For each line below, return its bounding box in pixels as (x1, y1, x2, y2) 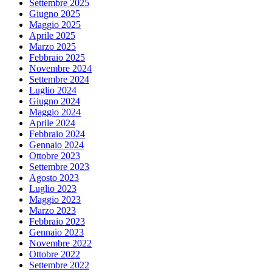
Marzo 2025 (29, 41, 76, 52)
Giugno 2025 (29, 8, 80, 19)
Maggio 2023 (29, 194, 81, 205)
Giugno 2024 (29, 96, 80, 107)
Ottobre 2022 (29, 249, 80, 260)
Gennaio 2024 (29, 140, 84, 151)
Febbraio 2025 (29, 52, 85, 63)
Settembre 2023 (29, 161, 89, 172)
